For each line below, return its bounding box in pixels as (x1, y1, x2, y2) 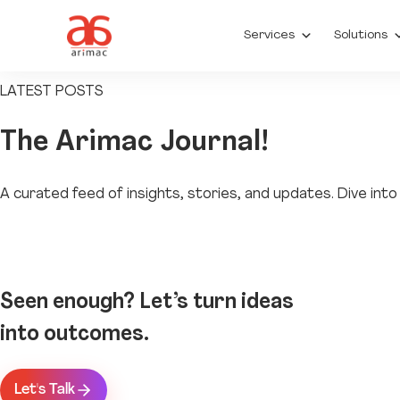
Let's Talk (14, 382, 75, 397)
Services (244, 29, 295, 42)
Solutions (334, 29, 387, 42)
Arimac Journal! (55, 129, 269, 158)
